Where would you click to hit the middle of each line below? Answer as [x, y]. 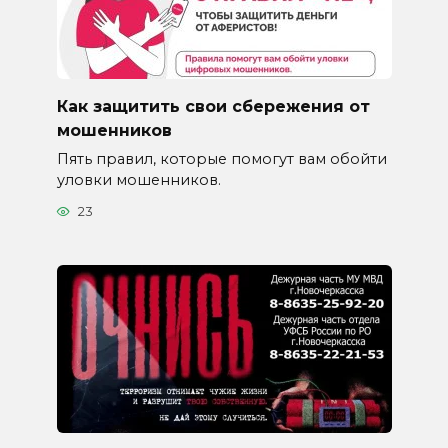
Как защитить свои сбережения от [213, 106]
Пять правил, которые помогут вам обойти [221, 158]
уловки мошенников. [138, 179]
